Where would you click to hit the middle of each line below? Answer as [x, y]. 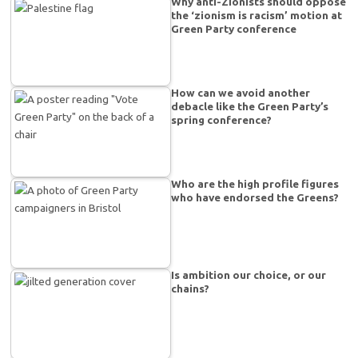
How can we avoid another [241, 92]
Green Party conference [234, 28]
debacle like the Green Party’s [250, 106]
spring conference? [222, 119]
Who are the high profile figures [255, 183]
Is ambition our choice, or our [249, 274]
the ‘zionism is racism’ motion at [257, 15]
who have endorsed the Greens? [255, 197]
